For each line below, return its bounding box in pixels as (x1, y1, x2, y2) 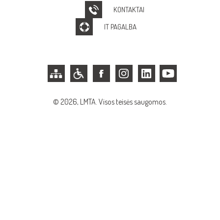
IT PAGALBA (104, 22, 137, 31)
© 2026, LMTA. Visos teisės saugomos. (53, 97, 167, 107)
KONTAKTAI (113, 5, 144, 14)
